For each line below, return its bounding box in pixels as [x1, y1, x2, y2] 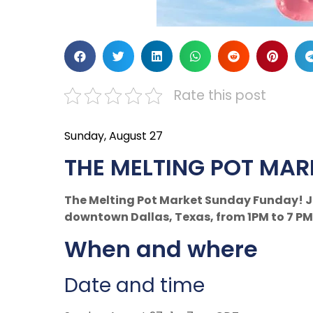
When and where [64, 233, 258, 265]
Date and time [64, 271, 205, 299]
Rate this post [174, 86, 266, 105]
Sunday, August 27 [64, 128, 163, 144]
